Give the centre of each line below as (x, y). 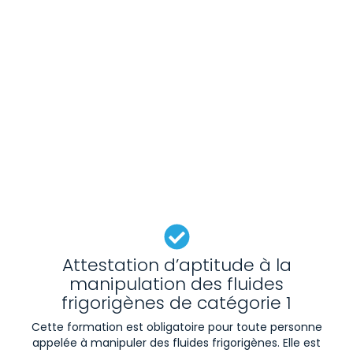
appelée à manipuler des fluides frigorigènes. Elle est (176, 343)
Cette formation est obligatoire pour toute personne (176, 327)
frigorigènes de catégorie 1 (176, 303)
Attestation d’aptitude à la (176, 266)
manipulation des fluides (176, 284)
